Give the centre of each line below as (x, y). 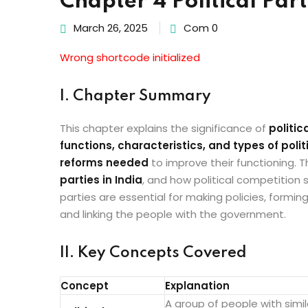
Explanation (197, 286)
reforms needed (104, 163)
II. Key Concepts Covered (153, 253)
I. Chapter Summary (135, 96)
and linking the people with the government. (173, 214)
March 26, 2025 (111, 28)
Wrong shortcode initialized (135, 57)
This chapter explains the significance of (164, 128)
